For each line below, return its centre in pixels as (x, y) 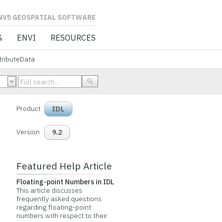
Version (28, 132)
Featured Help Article (64, 166)
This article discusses (49, 190)
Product (28, 109)
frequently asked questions (59, 199)
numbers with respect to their (62, 216)
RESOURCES (73, 38)
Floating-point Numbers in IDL (65, 182)
